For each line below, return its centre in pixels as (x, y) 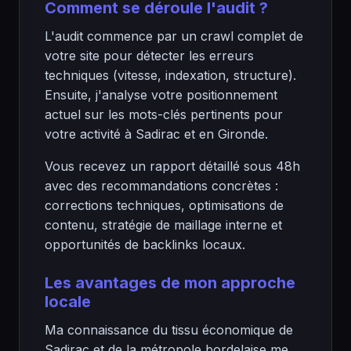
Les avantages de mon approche (170, 283)
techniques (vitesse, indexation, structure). (170, 75)
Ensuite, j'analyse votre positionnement (161, 95)
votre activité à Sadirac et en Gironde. (156, 134)
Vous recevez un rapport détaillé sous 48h (172, 166)
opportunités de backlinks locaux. (145, 244)
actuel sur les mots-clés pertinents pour (164, 114)
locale (68, 302)
